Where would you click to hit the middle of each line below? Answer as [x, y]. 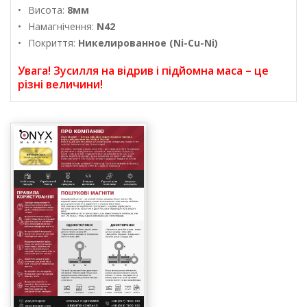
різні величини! [60, 84]
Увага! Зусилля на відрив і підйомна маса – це [143, 70]
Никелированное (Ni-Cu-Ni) [148, 42]
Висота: [48, 10]
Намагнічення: [62, 26]
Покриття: [53, 42]
